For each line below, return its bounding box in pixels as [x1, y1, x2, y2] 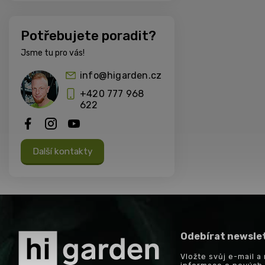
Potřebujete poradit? [21, 28, 156, 44]
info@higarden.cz [80, 70, 162, 82]
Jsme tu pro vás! [21, 48, 85, 59]
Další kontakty [33, 146, 92, 157]
